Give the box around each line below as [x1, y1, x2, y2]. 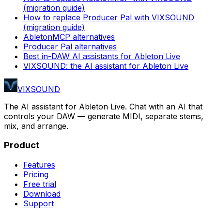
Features [23, 160, 55, 170]
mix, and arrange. [4, 121, 68, 131]
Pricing [23, 170, 48, 180]
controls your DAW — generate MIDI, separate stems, [4, 111, 203, 121]
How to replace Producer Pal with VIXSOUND [23, 12, 194, 22]
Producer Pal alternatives [23, 41, 117, 51]
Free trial [23, 179, 56, 189]
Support [23, 199, 54, 209]
